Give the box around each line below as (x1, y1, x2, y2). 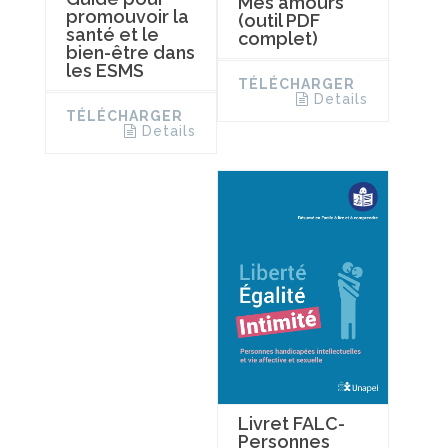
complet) (237, 27, 318, 49)
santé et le (66, 23, 159, 45)
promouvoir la (66, 5, 189, 27)
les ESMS (66, 59, 144, 81)
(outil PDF (237, 9, 320, 31)
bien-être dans (66, 41, 195, 63)
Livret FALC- (237, 412, 345, 434)
